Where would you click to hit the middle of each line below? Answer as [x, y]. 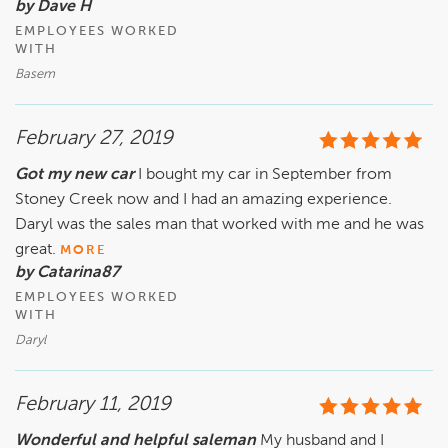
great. [37, 250]
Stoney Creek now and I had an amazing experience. [203, 200]
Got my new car [76, 175]
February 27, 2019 [94, 139]
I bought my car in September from [265, 175]
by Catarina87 [67, 273]
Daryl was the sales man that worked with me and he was [219, 225]
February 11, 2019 [93, 405]
